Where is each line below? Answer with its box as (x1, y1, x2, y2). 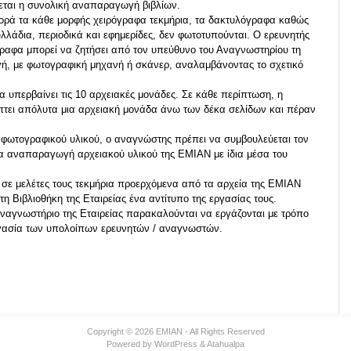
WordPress (154, 339, 197, 349)
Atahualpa (207, 339, 244, 349)
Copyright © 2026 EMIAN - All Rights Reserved (86, 327, 265, 336)
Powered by (107, 339, 154, 349)
